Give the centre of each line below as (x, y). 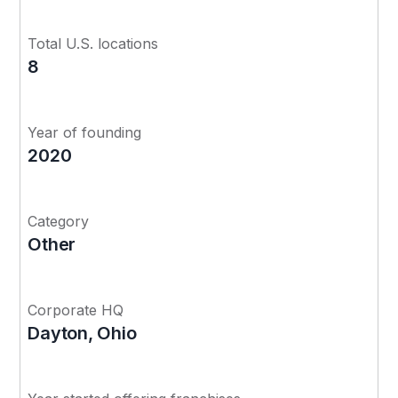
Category (59, 221)
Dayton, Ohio (82, 333)
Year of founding (85, 132)
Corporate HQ (76, 310)
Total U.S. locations (93, 43)
